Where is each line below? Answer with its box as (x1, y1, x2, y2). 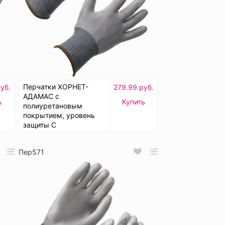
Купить (122, 97, 145, 106)
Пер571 (19, 147, 44, 156)
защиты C (23, 120, 56, 129)
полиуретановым (23, 101, 82, 110)
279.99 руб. (114, 82, 154, 91)
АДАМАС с (23, 91, 59, 100)
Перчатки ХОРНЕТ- (23, 82, 88, 91)
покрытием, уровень (23, 110, 95, 120)
